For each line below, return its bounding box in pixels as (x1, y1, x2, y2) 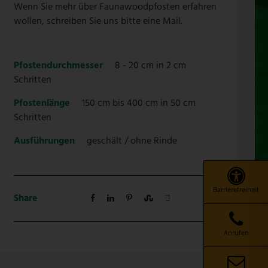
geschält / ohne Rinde (86, 133, 177, 149)
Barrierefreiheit (213, 184, 259, 194)
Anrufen (223, 227, 249, 237)
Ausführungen (13, 133, 75, 149)
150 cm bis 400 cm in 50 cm (81, 95, 196, 111)
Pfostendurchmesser (13, 57, 103, 74)
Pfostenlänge (13, 95, 70, 111)
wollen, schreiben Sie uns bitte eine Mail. (13, 13, 182, 29)
